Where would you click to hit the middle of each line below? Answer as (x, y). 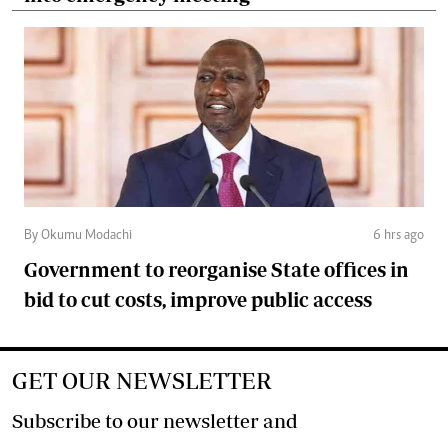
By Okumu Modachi (78, 236)
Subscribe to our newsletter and (155, 421)
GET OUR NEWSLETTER (142, 381)
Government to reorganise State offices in (216, 270)
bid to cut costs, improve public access (198, 300)
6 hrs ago (398, 236)
